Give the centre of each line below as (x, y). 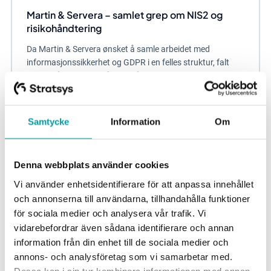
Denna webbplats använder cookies (91, 165)
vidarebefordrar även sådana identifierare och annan (124, 227)
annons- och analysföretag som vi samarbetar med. (123, 256)
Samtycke (48, 122)
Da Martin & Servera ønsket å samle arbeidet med (118, 49)
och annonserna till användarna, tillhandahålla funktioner (132, 198)
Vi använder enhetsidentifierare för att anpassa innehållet (134, 184)
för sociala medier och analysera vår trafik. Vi (110, 213)
